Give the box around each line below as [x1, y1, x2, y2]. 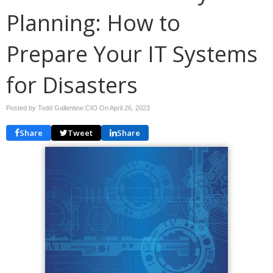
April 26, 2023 [110, 104, 150, 112]
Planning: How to [6, 8, 180, 38]
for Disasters [6, 70, 138, 100]
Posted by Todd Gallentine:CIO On [6, 104, 110, 112]
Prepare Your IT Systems [6, 39, 258, 69]
